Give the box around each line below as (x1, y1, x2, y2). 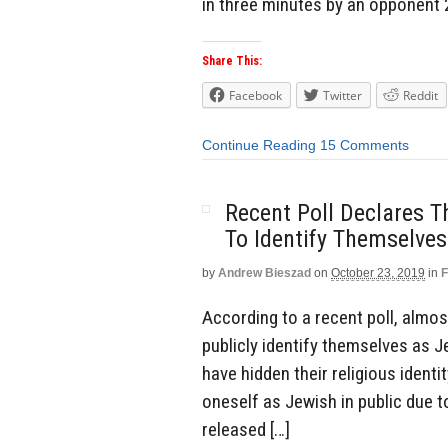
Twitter (323, 87, 362, 105)
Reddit (403, 87, 438, 105)
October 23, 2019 (331, 265, 425, 280)
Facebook (229, 87, 282, 105)
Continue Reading (202, 137, 316, 154)
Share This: (202, 54, 262, 69)
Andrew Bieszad (218, 265, 311, 280)
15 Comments (320, 137, 409, 154)
